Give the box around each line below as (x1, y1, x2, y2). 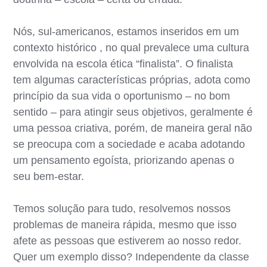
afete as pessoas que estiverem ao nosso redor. (13, 234, 242, 247)
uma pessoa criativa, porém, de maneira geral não (13, 122, 253, 134)
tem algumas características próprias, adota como (13, 73, 251, 86)
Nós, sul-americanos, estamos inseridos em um (13, 25, 240, 38)
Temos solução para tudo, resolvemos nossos (13, 202, 231, 215)
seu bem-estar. (13, 170, 85, 182)
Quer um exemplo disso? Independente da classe (13, 250, 250, 263)
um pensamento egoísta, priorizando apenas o (13, 154, 235, 166)
